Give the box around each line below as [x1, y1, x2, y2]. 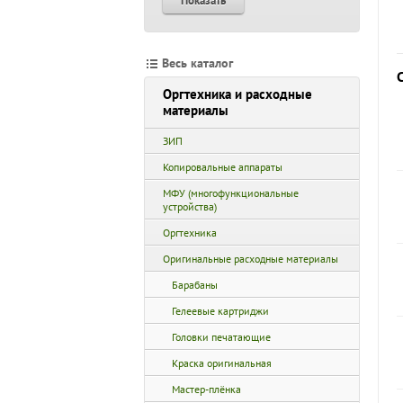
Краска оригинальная [172, 356, 272, 370]
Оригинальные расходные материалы [163, 252, 338, 265]
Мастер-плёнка [172, 382, 241, 396]
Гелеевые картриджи [172, 304, 269, 318]
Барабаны [172, 278, 218, 291]
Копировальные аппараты [163, 160, 282, 174]
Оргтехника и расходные [163, 85, 312, 103]
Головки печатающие [172, 330, 271, 344]
